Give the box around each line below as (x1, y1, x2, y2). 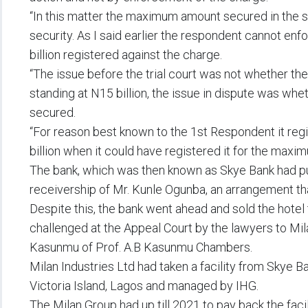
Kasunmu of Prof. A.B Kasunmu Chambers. (30, 240, 252, 255)
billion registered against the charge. (30, 47, 222, 63)
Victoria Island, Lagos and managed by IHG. (30, 278, 258, 294)
